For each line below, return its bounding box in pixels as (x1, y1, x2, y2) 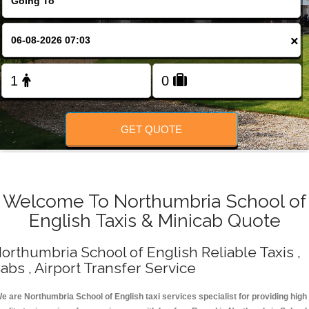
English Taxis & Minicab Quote (28, 210, 281, 232)
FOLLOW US (130, 43, 179, 54)
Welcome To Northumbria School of (3, 190, 306, 212)
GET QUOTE (121, 123, 183, 135)
